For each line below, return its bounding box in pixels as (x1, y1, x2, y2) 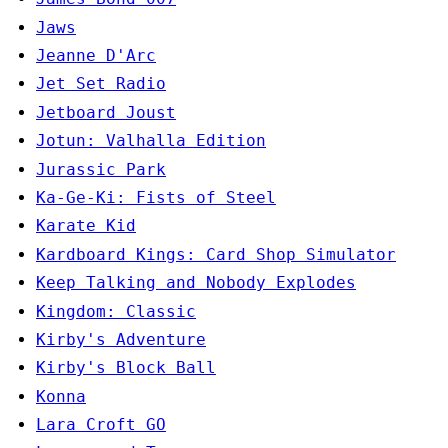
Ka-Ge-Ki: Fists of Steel (36, 187, 276, 207)
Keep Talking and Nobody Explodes (36, 273, 356, 293)
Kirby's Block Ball (36, 358, 216, 378)
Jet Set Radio (36, 74, 166, 94)
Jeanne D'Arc (36, 46, 156, 65)
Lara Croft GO (36, 415, 166, 435)
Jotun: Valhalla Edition (36, 131, 266, 151)
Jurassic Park (36, 159, 166, 179)
